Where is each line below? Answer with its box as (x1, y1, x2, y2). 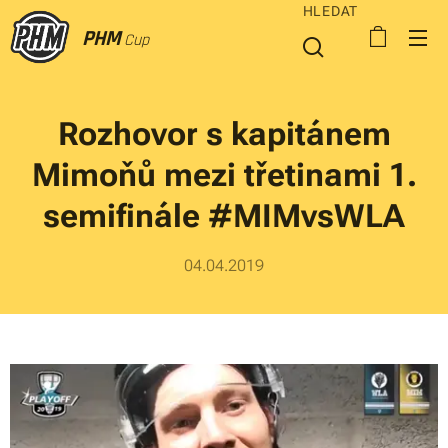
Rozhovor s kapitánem (57, 115, 391, 153)
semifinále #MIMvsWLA (43, 197, 405, 235)
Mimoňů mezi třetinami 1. (31, 156, 417, 194)
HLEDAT (302, 3, 358, 19)
